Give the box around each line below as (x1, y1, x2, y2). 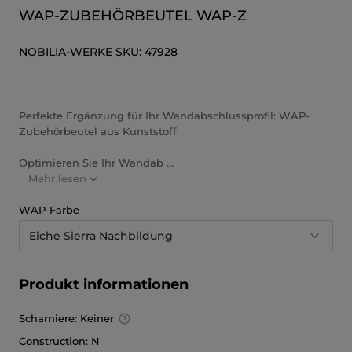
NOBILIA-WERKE (19, 45, 112, 59)
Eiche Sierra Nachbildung (29, 229, 173, 243)
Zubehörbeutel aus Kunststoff (19, 125, 177, 137)
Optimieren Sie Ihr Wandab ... (19, 156, 174, 169)
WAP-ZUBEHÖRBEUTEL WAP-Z (19, 7, 247, 24)
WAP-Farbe (19, 203, 79, 216)
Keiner (80, 312, 119, 324)
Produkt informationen (19, 276, 189, 293)
